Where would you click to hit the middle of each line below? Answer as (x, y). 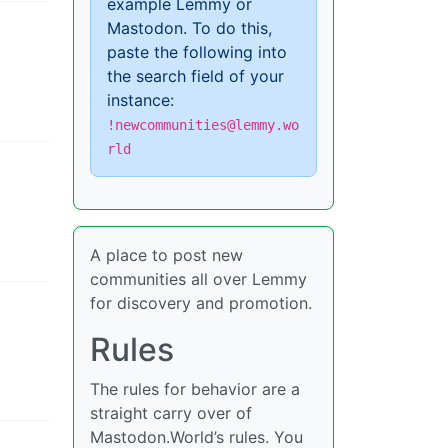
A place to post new (166, 255)
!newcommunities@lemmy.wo (203, 125)
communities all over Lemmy (198, 279)
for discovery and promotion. (201, 303)
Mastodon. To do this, (189, 28)
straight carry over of (171, 413)
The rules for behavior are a (195, 389)
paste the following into (197, 52)
